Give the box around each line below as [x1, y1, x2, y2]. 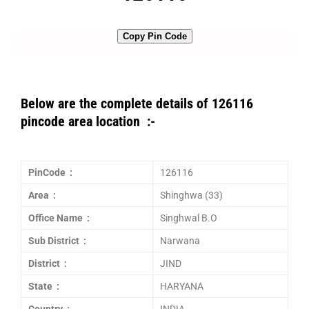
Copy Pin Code [122, 31, 187, 41]
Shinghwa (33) [160, 190, 223, 201]
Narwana [160, 235, 200, 246]
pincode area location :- [21, 113, 155, 130]
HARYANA [160, 281, 203, 292]
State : [28, 281, 59, 292]
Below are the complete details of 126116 [21, 95, 253, 112]
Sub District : [28, 235, 86, 246]
